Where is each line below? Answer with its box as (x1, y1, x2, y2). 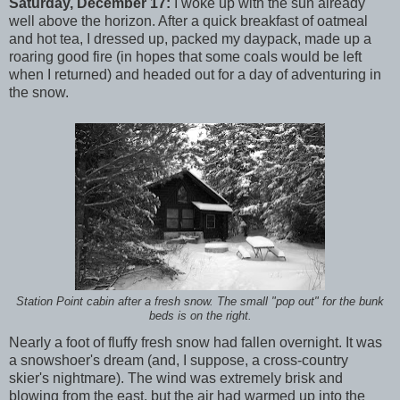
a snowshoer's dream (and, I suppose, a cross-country (9, 353, 348, 369)
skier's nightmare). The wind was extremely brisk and (9, 371, 343, 387)
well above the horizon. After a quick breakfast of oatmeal (9, 13, 368, 29)
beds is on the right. (148, 310, 252, 323)
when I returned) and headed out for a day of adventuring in (9, 67, 381, 83)
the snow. (9, 85, 69, 101)
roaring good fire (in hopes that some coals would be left (9, 49, 362, 65)
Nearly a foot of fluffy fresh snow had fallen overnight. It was (9, 335, 382, 351)
